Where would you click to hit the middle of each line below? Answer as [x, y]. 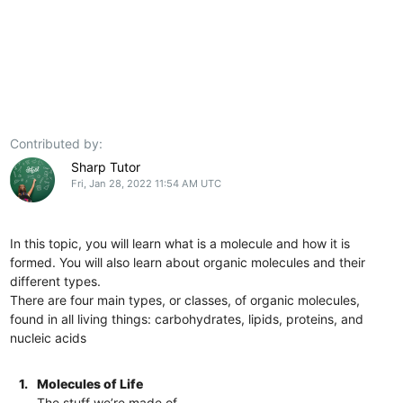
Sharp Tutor [105, 166]
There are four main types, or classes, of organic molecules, [185, 300]
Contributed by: [57, 143]
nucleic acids [49, 337]
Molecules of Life [90, 383]
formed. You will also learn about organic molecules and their [188, 262]
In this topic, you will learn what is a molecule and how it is [180, 243]
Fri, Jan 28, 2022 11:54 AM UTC [146, 183]
